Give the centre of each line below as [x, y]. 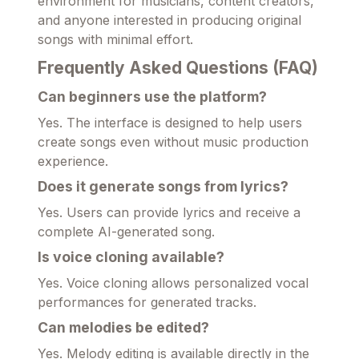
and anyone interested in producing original [169, 20]
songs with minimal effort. [115, 40]
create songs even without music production [173, 142]
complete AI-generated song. [126, 232]
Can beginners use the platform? [152, 97]
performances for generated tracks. [147, 303]
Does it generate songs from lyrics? [163, 187]
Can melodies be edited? [123, 328]
